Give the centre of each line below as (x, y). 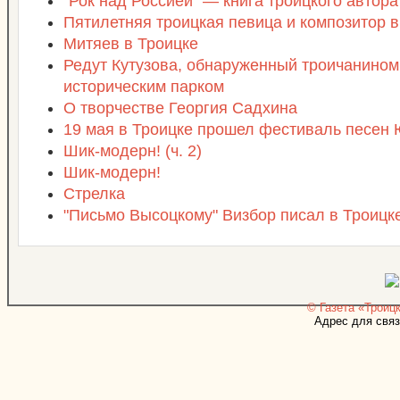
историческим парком (144, 87)
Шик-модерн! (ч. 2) (133, 151)
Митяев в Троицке (131, 44)
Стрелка (94, 194)
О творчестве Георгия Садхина (180, 108)
